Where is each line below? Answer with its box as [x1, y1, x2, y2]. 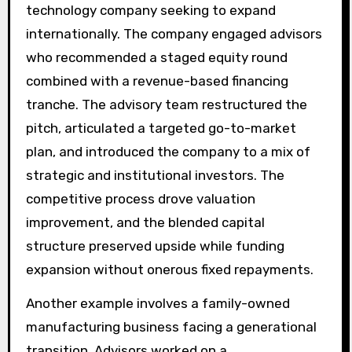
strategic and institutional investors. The [25, 167, 284, 183]
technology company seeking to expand [25, 2, 276, 18]
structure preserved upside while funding [25, 237, 284, 254]
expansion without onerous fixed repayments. [25, 261, 313, 277]
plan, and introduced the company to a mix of [25, 143, 310, 159]
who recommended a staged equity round [25, 49, 288, 65]
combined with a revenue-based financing [25, 72, 288, 89]
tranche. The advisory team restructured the [25, 96, 307, 112]
